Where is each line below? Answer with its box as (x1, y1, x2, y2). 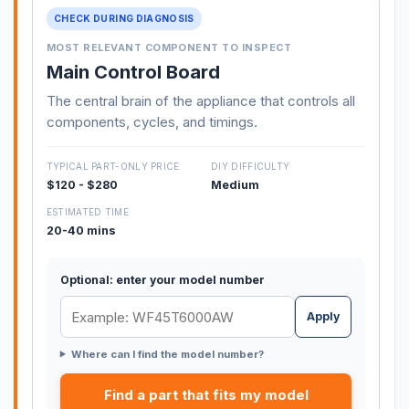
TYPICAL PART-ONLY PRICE (46, 161, 180, 173)
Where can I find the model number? (70, 347, 264, 361)
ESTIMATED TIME (46, 206, 129, 218)
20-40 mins (46, 224, 116, 238)
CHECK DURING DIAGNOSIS (54, 13, 194, 25)
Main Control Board (46, 59, 220, 83)
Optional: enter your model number (59, 273, 265, 288)
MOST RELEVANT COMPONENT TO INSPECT (46, 42, 292, 55)
